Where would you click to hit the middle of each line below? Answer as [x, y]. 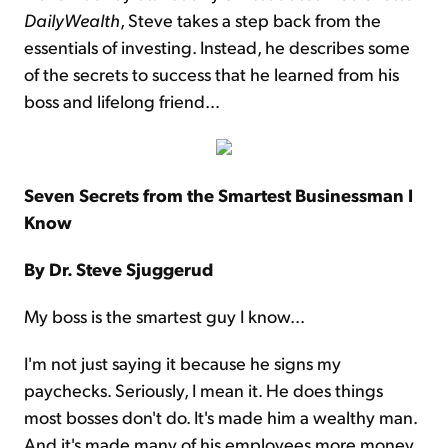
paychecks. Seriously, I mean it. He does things [203, 390]
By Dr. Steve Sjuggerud [118, 269]
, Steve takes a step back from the [250, 20]
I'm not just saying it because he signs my [182, 363]
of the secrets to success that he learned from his [211, 74]
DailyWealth [72, 20]
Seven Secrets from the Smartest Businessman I [218, 195]
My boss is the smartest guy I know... [164, 316]
